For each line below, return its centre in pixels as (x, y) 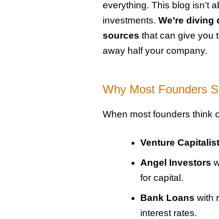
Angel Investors (175, 163)
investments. (130, 21)
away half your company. (155, 51)
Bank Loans (167, 198)
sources (121, 36)
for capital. (162, 178)
